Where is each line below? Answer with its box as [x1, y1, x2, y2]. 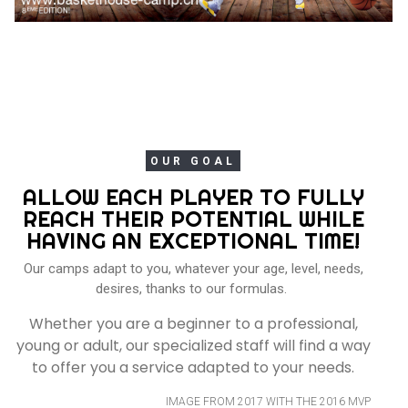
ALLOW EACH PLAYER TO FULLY [22, 182, 364, 210]
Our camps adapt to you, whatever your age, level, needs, [23, 260, 363, 277]
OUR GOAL [150, 154, 236, 168]
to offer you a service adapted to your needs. [32, 356, 354, 378]
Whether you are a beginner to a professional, [28, 312, 358, 334]
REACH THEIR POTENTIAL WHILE [22, 204, 364, 232]
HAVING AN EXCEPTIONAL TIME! [26, 226, 360, 254]
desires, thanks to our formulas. [96, 280, 291, 297]
